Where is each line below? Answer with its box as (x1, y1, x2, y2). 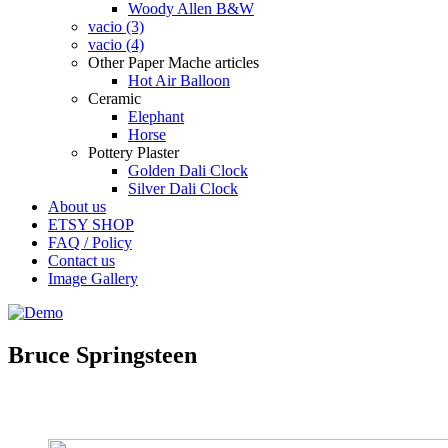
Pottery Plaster (88, 144, 179, 161)
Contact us (48, 252, 115, 269)
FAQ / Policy (48, 234, 132, 251)
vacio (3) (88, 18, 144, 35)
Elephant (128, 108, 184, 125)
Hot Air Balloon (128, 72, 230, 89)
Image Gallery (48, 270, 138, 287)
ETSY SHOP (48, 216, 134, 233)
